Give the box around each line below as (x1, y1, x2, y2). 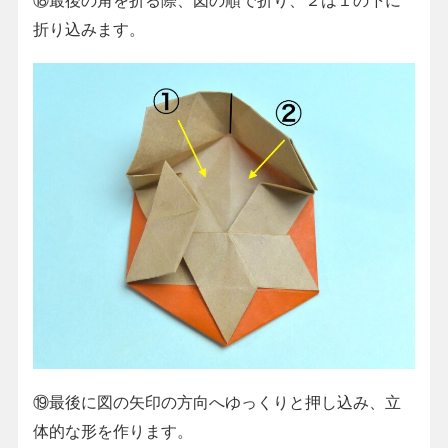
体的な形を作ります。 (32, 421, 193, 440)
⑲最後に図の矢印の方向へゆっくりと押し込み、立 (32, 392, 401, 411)
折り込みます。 (32, 19, 145, 38)
